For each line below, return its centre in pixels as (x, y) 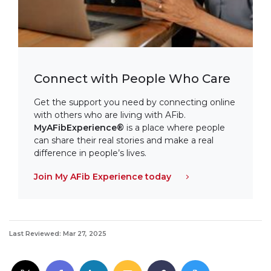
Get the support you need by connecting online (135, 103)
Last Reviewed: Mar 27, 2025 (58, 234)
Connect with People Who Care (132, 78)
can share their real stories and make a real (124, 141)
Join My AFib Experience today (103, 176)
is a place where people (175, 128)
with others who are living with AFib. (110, 115)
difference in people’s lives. (90, 153)
